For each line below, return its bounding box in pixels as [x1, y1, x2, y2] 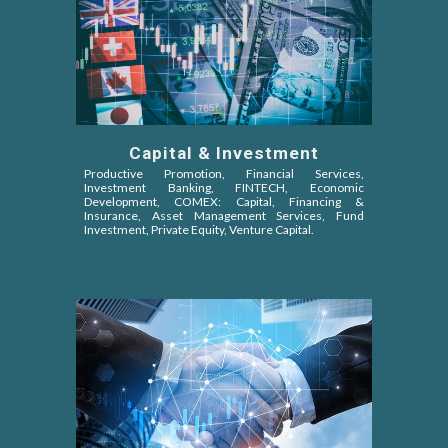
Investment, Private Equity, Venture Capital [84, 221, 312, 237]
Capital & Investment [129, 142, 319, 163]
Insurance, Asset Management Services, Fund [84, 207, 364, 223]
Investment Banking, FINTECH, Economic [84, 179, 364, 195]
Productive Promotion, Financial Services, [84, 165, 364, 181]
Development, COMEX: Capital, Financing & [84, 193, 364, 209]
